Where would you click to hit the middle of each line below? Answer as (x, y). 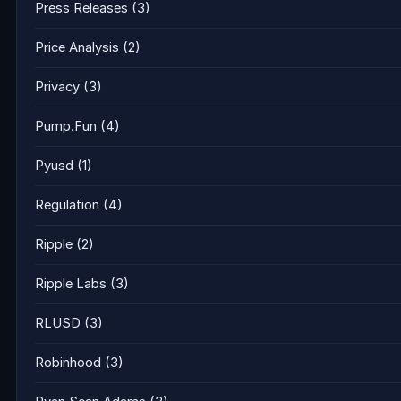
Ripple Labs (71, 284)
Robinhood (68, 363)
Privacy (57, 87)
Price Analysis (77, 47)
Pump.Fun (66, 126)
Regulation (67, 205)
